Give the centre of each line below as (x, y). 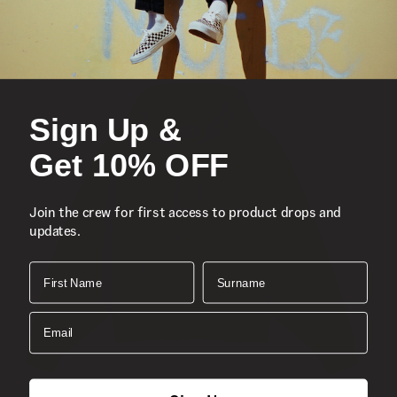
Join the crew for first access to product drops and (185, 212)
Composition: (59, 54)
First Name (59, 267)
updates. (55, 231)
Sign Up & (105, 130)
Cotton (121, 54)
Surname (227, 267)
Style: (35, 70)
